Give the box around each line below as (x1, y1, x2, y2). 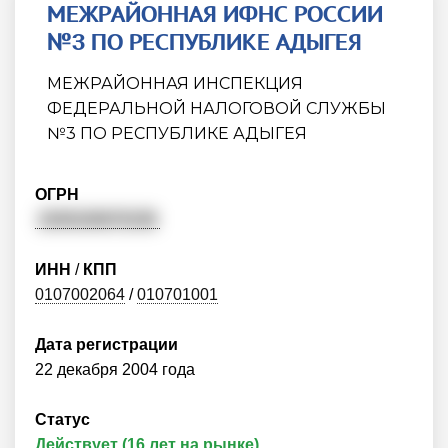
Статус (35, 411, 90, 428)
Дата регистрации (35, 336, 178, 353)
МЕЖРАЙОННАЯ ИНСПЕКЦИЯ (47, 74, 303, 93)
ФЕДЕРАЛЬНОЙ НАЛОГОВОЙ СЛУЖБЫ (47, 99, 386, 118)
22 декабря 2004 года (35, 361, 195, 378)
